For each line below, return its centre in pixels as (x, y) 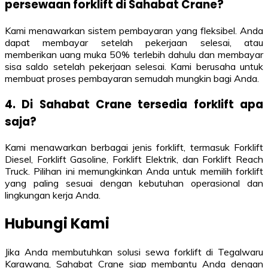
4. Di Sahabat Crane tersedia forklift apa (134, 104)
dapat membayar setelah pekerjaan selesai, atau (134, 42)
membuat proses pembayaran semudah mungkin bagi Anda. (132, 78)
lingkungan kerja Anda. (53, 195)
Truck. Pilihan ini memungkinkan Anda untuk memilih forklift (134, 171)
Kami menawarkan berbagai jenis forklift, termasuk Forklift (134, 147)
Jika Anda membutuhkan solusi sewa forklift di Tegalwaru (134, 252)
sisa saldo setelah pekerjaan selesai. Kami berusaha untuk (134, 66)
